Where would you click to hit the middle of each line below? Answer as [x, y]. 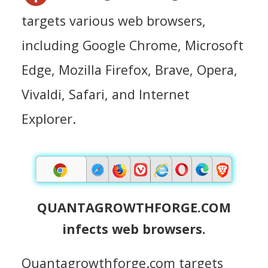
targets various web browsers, [114, 21]
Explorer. [49, 119]
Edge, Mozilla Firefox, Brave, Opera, [130, 70]
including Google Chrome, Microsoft [133, 45]
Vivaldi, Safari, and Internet [106, 95]
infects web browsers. [134, 229]
